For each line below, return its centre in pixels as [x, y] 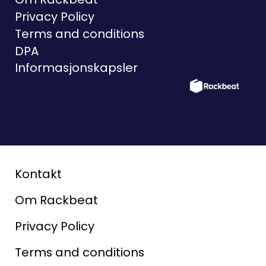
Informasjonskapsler [76, 68]
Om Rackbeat [56, 200]
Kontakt [38, 174]
